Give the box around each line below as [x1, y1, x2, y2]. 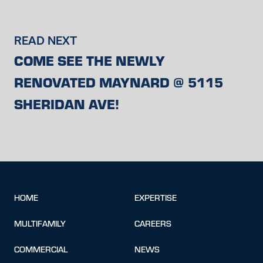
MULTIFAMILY [14, 218, 66, 229]
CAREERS [134, 218, 171, 229]
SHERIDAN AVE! [14, 94, 119, 113]
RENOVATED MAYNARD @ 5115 [14, 72, 223, 91]
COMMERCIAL [14, 244, 68, 255]
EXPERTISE [134, 192, 177, 203]
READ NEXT [14, 34, 77, 47]
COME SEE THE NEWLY [14, 50, 165, 69]
